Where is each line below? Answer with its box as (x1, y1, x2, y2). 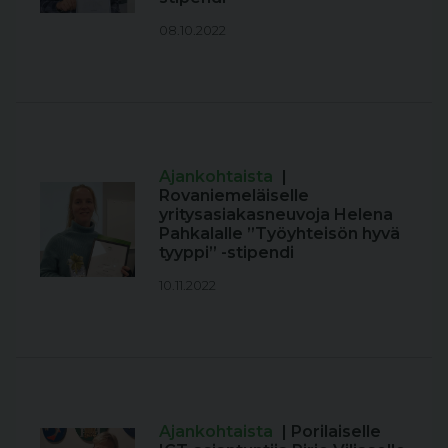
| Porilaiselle (282, 421, 381, 441)
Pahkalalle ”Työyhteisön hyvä (159, 223, 400, 243)
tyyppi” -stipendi (159, 242, 294, 262)
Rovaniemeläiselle (159, 185, 309, 205)
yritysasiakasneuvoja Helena (159, 204, 393, 224)
